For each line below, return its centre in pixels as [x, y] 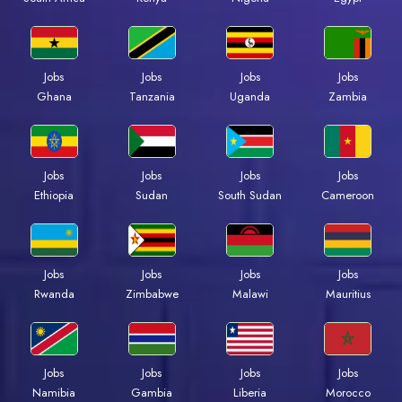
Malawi [250, 294]
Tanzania [152, 97]
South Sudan [250, 196]
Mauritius [348, 294]
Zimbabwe [152, 294]
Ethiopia [54, 196]
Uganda [250, 97]
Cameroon [348, 196]
